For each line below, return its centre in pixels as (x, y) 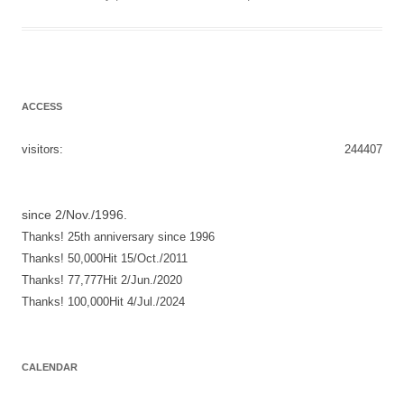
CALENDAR (50, 367)
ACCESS (42, 106)
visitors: (42, 149)
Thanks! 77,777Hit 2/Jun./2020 (102, 280)
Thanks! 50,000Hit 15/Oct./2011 (105, 258)
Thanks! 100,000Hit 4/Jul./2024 (103, 301)
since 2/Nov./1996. (74, 214)
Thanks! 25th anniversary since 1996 (118, 236)
